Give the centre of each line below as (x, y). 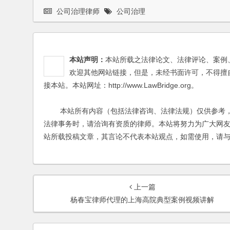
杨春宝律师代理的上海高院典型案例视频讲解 (142, 200)
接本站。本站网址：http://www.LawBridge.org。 (121, 85)
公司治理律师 (78, 11)
